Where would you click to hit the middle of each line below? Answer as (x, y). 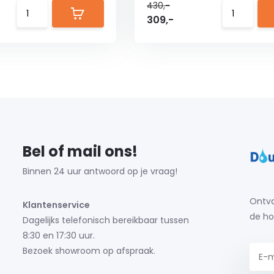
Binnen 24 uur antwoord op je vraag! (100, 171)
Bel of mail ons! (80, 151)
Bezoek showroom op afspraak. (89, 251)
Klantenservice (56, 205)
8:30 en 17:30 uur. (58, 235)
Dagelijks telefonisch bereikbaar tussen (106, 220)
